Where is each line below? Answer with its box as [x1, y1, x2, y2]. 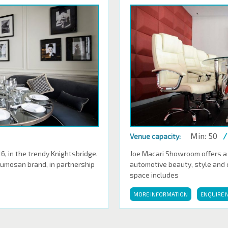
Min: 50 [190, 131, 217, 140]
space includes [130, 170, 179, 179]
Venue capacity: [130, 132, 181, 140]
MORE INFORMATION [133, 191, 188, 197]
